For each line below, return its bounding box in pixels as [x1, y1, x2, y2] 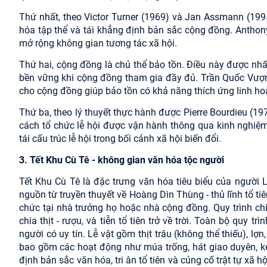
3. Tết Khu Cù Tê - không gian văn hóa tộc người [19, 154, 224, 166]
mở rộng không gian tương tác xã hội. [19, 37, 177, 49]
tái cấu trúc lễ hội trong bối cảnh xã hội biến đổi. [19, 132, 221, 144]
